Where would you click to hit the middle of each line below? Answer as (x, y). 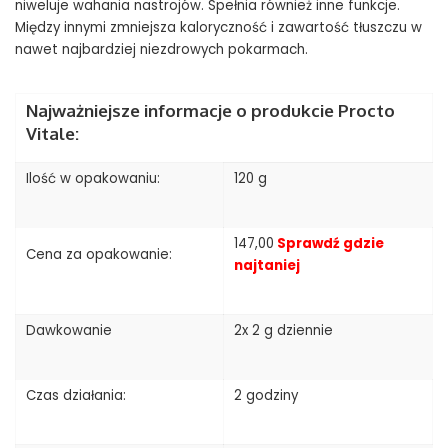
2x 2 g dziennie (283, 331)
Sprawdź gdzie (329, 244)
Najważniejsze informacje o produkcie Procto (210, 111)
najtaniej (267, 266)
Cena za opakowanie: (99, 255)
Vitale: (52, 134)
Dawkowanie (69, 331)
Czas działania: (76, 396)
